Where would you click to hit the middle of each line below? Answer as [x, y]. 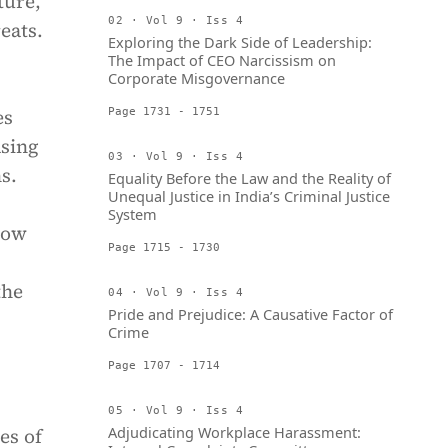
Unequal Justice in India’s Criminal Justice [249, 196]
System [132, 214]
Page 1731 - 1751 [164, 111]
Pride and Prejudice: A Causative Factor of [250, 314]
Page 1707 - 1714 [164, 365]
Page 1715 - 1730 [164, 247]
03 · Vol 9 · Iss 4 [176, 156]
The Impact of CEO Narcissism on [222, 60]
